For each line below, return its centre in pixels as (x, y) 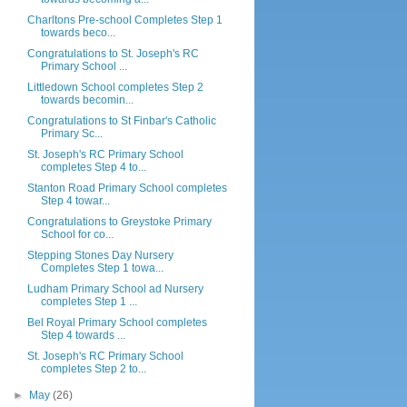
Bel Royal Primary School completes (117, 323)
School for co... (77, 234)
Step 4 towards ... (83, 335)
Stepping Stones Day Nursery (100, 255)
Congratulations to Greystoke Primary (119, 222)
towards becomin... (87, 100)
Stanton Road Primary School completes (127, 188)
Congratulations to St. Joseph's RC (113, 54)
